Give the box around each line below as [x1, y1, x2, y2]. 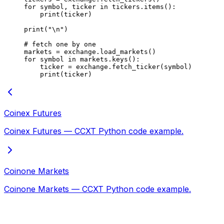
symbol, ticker [36, 2, 100, 10]
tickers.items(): [108, 2, 176, 10]
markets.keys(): [76, 55, 140, 63]
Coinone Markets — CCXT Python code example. [4, 183, 191, 194]
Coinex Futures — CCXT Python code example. [4, 125, 183, 136]
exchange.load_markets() [60, 47, 156, 55]
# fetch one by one [24, 40, 96, 48]
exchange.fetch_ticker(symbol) [72, 62, 192, 70]
